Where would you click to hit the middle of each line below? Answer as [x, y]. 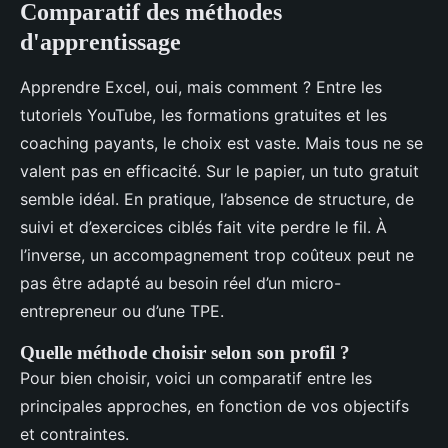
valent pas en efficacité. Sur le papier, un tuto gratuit [219, 170]
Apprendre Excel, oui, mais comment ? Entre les [201, 86]
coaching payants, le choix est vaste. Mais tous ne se [221, 142]
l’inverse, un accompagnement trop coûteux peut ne [217, 254]
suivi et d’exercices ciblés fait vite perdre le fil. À [203, 226]
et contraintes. [74, 433]
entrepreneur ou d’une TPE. [122, 310]
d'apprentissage [100, 41]
